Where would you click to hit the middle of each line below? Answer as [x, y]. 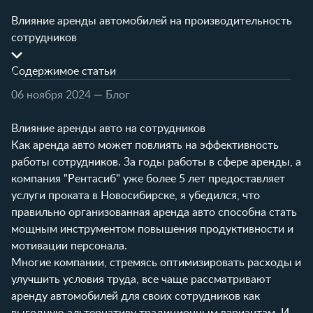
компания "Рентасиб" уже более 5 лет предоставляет [148, 179]
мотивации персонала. [69, 246]
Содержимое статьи [64, 71]
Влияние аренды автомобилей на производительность [152, 21]
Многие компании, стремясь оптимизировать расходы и [156, 262]
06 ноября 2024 [51, 95]
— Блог [112, 95]
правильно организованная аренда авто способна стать [154, 212]
